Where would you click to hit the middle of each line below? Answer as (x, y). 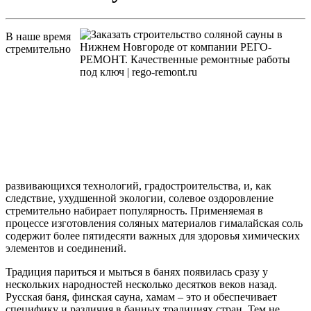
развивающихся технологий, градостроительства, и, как (138, 186)
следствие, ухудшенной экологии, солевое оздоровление (140, 199)
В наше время (38, 37)
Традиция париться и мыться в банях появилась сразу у (137, 272)
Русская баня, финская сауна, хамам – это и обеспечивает (141, 297)
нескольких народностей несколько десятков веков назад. (141, 285)
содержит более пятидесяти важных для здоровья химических (153, 236)
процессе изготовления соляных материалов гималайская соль (154, 224)
